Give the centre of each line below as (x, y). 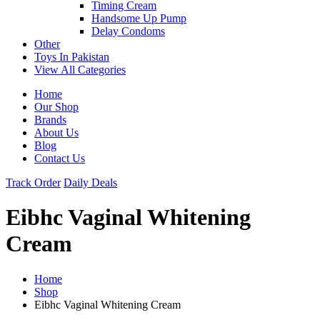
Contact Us (60, 158)
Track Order (33, 182)
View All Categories (80, 69)
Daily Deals (90, 182)
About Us (56, 132)
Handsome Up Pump (139, 18)
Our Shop (56, 106)
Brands (50, 119)
